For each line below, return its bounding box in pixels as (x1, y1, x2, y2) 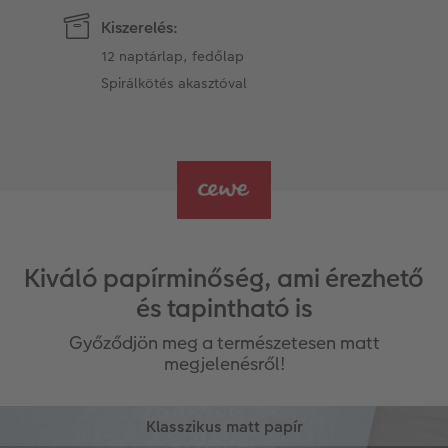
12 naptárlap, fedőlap (101, 45, 245, 66)
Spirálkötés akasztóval (101, 72, 248, 93)
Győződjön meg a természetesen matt (68, 329, 380, 355)
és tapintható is (135, 290, 313, 326)
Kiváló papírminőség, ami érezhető (24, 260, 424, 296)
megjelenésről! (163, 350, 285, 376)
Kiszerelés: (101, 15, 179, 39)
